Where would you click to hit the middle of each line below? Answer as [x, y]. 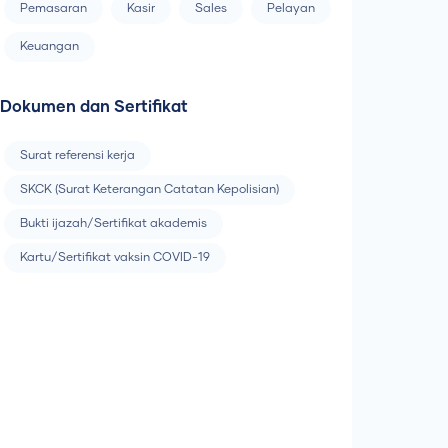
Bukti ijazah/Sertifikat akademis [113, 224]
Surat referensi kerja [77, 156]
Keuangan [49, 47]
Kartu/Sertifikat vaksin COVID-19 [115, 258]
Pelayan [291, 9]
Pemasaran [53, 9]
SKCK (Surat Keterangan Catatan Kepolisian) [149, 190]
